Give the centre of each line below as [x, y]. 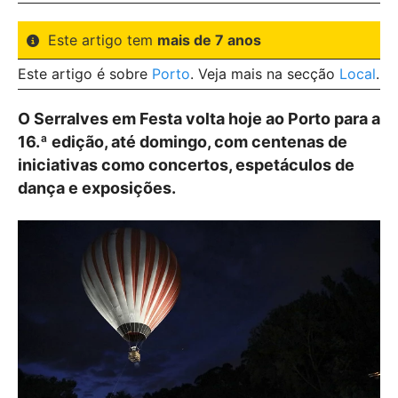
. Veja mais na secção [265, 74]
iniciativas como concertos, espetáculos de [186, 165]
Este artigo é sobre [85, 74]
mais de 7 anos [209, 40]
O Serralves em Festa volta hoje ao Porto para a [199, 119]
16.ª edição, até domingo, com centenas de [183, 142]
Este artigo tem [103, 40]
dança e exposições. [97, 188]
